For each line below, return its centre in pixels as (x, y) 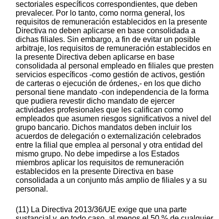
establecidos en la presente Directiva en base (95, 172)
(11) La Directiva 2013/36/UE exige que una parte (101, 210)
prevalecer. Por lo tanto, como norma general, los (100, 13)
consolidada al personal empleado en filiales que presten (115, 66)
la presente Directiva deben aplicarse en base (95, 57)
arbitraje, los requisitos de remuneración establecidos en (113, 48)
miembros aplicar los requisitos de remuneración (100, 163)
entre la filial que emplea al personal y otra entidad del (109, 145)
